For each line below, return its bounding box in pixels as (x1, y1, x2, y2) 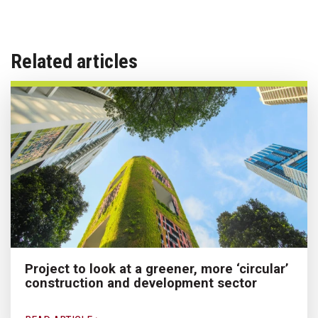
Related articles (11, 49, 138, 73)
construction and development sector (25, 275, 257, 290)
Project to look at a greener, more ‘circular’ (25, 261, 288, 276)
